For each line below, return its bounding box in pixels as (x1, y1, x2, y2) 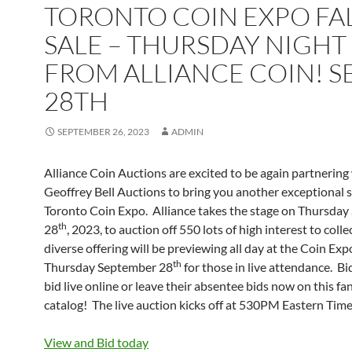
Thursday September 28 (44, 259, 173, 274)
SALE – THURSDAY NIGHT (44, 28, 346, 60)
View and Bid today (44, 335, 148, 350)
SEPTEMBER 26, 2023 (57, 126, 149, 137)
